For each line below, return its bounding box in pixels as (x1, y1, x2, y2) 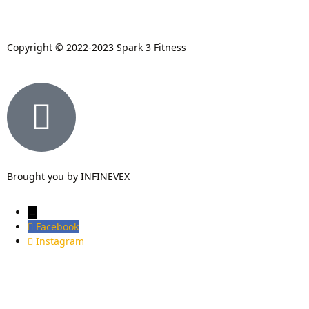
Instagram (36, 235, 84, 248)
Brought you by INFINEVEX (7, 170, 130, 183)
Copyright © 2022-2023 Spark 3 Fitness (7, 41, 186, 54)
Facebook (36, 220, 79, 233)
